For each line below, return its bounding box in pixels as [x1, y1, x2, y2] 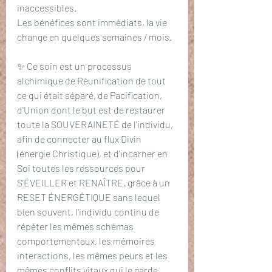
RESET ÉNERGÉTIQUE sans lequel [17, 191, 162, 203]
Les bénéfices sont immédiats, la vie [17, 16, 169, 28]
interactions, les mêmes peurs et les [17, 250, 169, 261]
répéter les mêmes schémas [17, 220, 135, 232]
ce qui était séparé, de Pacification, [17, 89, 164, 101]
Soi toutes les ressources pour [17, 162, 147, 174]
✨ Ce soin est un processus [17, 60, 134, 72]
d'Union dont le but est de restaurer [17, 104, 167, 115]
